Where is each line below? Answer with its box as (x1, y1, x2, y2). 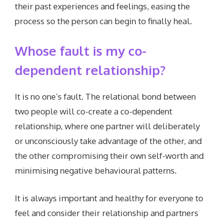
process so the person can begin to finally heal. (15, 15, 192, 26)
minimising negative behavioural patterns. (15, 165, 177, 176)
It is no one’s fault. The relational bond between (15, 91, 196, 102)
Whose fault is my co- (15, 42, 147, 59)
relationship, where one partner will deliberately (15, 121, 200, 132)
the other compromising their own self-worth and (15, 150, 204, 161)
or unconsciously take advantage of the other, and (15, 136, 202, 147)
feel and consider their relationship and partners (15, 207, 199, 218)
